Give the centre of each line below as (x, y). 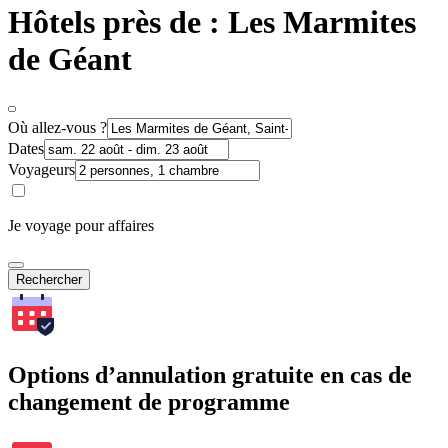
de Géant (70, 59)
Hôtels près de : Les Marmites (212, 22)
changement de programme (149, 401)
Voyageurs (41, 169)
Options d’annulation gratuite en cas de (210, 374)
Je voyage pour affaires (81, 225)
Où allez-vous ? (57, 127)
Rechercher (49, 279)
